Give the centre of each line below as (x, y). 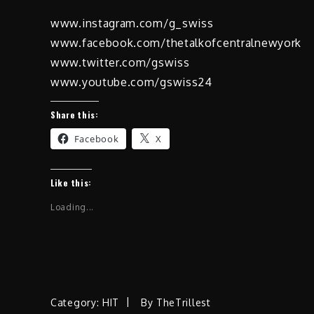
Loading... (72, 207)
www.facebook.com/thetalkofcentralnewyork (176, 42)
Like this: (71, 182)
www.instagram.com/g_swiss (132, 23)
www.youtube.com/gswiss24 (131, 82)
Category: (76, 302)
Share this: (75, 114)
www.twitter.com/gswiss (120, 62)
